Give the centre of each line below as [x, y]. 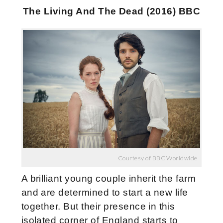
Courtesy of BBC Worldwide [158, 158]
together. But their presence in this [98, 207]
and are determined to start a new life [105, 193]
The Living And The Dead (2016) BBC [111, 11]
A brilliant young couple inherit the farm [109, 179]
